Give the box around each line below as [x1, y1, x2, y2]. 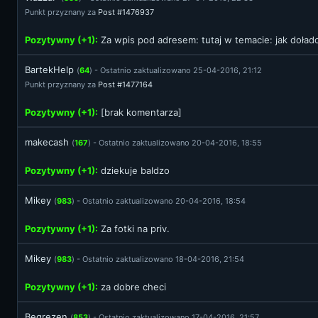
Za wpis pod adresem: [98, 34, 202, 45]
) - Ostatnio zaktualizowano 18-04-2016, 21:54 [72, 254, 244, 264]
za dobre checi [98, 281, 166, 292]
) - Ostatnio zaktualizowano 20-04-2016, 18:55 [88, 138, 262, 148]
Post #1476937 [98, 7, 154, 17]
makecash [25, 136, 69, 148]
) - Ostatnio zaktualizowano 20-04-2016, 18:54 [72, 196, 246, 206]
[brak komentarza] [98, 106, 182, 118]
